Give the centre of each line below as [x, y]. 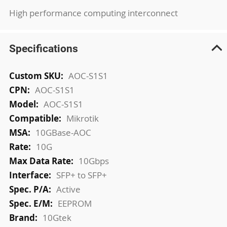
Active [68, 189]
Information [32, 87]
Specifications [43, 48]
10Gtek [57, 217]
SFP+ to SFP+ [81, 175]
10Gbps [93, 161]
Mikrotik [82, 118]
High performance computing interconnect [93, 13]
